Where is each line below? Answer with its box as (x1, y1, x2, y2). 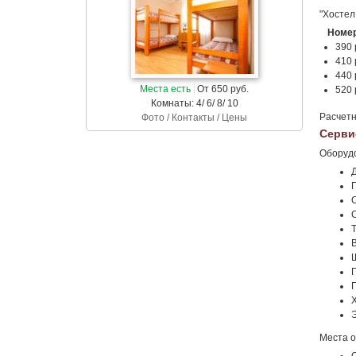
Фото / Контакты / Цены (141, 112, 247, 123)
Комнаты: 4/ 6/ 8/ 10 (150, 98, 238, 109)
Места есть (140, 83, 191, 95)
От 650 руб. (195, 83, 249, 95)
